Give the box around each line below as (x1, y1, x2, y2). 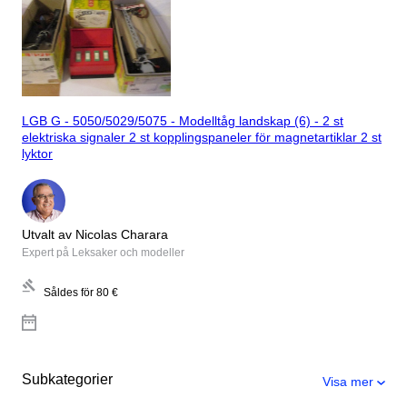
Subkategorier (22, 371, 113, 387)
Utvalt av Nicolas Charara (22, 226, 168, 242)
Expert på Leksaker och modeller (22, 245, 184, 259)
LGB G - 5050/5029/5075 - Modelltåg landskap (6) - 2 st (22, 114, 343, 129)
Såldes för (44, 285, 94, 299)
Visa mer (323, 373, 373, 389)
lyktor (22, 146, 53, 162)
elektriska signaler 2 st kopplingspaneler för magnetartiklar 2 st (22, 130, 361, 145)
